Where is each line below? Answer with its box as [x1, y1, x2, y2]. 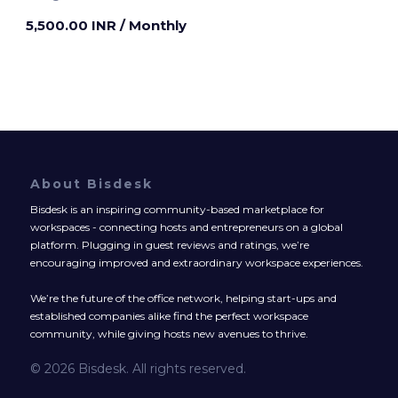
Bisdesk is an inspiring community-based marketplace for [30, 202, 324, 216]
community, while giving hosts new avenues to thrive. [30, 326, 308, 340]
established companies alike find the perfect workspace [30, 308, 308, 322]
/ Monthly [120, 16, 187, 34]
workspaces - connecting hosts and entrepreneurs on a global [30, 219, 343, 234]
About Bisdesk [30, 175, 153, 192]
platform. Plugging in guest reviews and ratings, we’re [30, 237, 309, 251]
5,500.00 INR [26, 16, 120, 34]
